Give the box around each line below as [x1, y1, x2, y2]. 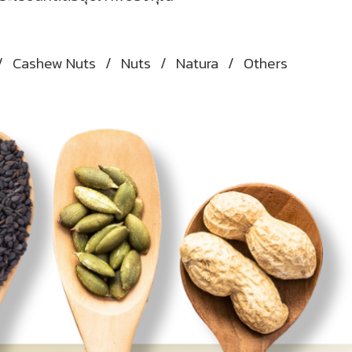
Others [243, 52, 288, 75]
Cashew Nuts [12, 52, 96, 75]
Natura [175, 52, 218, 75]
